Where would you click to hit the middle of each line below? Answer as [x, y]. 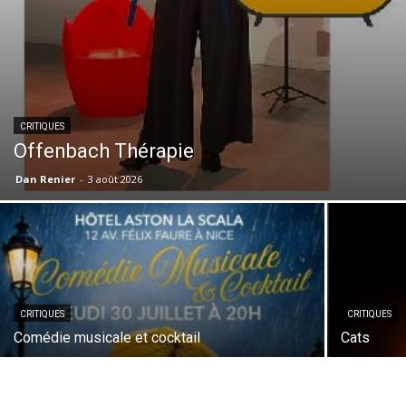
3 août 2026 [115, 179]
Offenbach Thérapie [104, 151]
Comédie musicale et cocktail [107, 338]
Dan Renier [45, 179]
